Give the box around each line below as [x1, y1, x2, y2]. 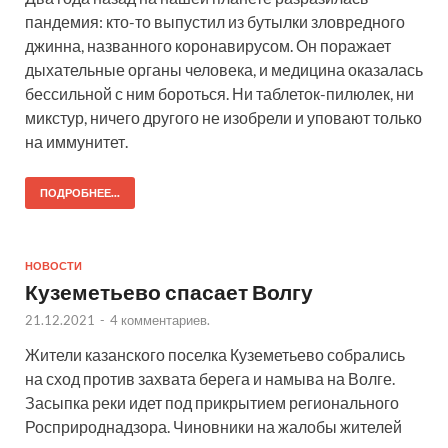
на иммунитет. [25, 132, 128, 152]
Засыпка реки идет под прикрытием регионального [25, 393, 399, 413]
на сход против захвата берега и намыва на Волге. [25, 369, 395, 389]
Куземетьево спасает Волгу [25, 279, 313, 305]
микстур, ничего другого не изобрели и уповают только [25, 108, 422, 128]
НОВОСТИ [25, 259, 82, 274]
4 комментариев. [110, 312, 210, 329]
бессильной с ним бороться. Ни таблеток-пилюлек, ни [25, 84, 414, 104]
